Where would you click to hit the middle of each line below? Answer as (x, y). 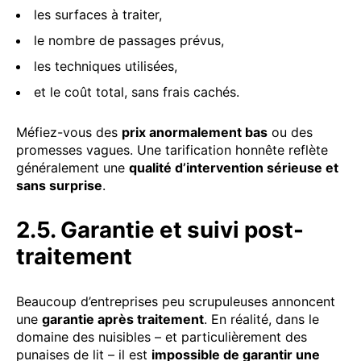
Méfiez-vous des (69, 132)
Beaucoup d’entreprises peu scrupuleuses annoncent (176, 301)
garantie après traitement (123, 319)
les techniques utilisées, (106, 66)
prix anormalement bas (195, 132)
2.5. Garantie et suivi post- (160, 229)
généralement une (73, 167)
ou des (290, 132)
